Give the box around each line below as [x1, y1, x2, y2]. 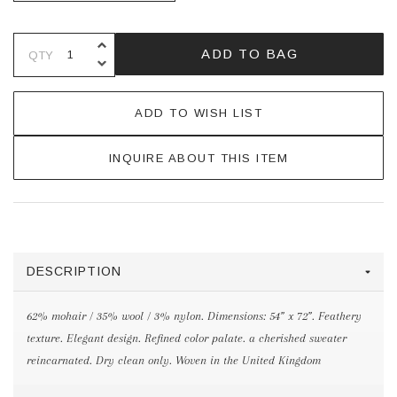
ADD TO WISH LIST [135, 106, 262, 121]
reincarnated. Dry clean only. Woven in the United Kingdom [27, 354, 321, 368]
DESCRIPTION [27, 264, 121, 279]
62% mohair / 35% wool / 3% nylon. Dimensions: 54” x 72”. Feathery [27, 309, 362, 323]
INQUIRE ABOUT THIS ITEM [108, 151, 289, 165]
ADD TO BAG [201, 46, 298, 62]
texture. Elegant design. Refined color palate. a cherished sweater [27, 331, 346, 346]
